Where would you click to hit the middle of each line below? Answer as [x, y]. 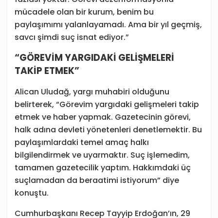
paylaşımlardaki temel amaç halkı [82, 143]
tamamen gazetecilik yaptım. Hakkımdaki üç [103, 168]
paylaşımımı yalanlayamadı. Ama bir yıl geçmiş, [108, 25]
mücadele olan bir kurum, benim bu [84, 12]
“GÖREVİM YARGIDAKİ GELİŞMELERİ [94, 58]
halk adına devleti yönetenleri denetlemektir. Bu [108, 130]
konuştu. [32, 193]
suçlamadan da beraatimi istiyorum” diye [97, 181]
